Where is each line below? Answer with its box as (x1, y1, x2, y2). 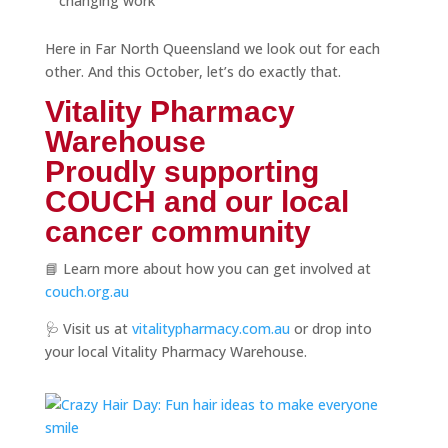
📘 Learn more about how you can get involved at (44, 259, 371, 278)
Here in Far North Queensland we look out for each (44, 39, 380, 58)
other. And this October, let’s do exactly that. (44, 62, 341, 81)
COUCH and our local (44, 185, 349, 218)
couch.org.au (44, 282, 129, 301)
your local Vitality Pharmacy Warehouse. (44, 342, 307, 361)
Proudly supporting (44, 155, 319, 188)
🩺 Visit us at (44, 319, 132, 338)
